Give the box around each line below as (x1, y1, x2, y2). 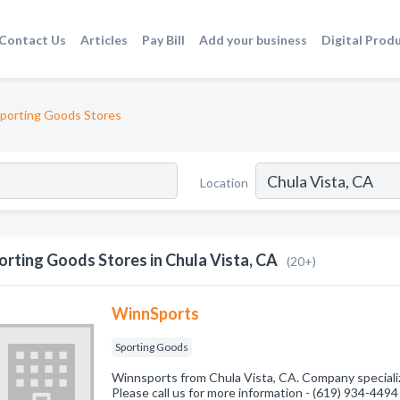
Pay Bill (142, 31, 186, 47)
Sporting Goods (115, 340, 189, 354)
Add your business (199, 31, 308, 47)
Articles (80, 31, 129, 47)
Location (200, 174, 248, 190)
